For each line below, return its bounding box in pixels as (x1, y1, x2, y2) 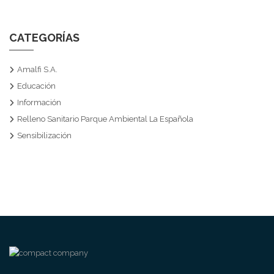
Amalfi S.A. (17, 65, 57, 74)
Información (17, 98, 61, 107)
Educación (17, 81, 56, 91)
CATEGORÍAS (9, 31, 80, 44)
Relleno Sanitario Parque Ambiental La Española (17, 114, 193, 124)
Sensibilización (17, 131, 72, 140)
